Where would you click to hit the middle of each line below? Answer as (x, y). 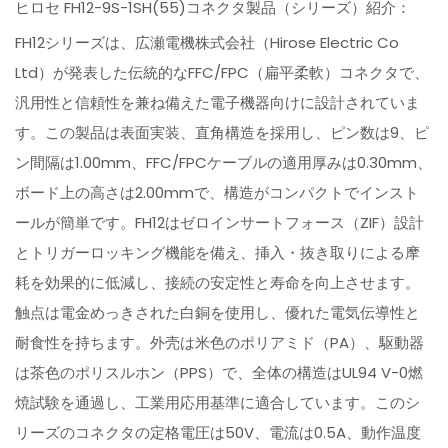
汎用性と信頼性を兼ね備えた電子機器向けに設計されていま (218, 103)
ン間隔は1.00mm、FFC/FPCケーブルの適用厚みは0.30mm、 (224, 163)
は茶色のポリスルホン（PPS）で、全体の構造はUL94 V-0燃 (219, 373)
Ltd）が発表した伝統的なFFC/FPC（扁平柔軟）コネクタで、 (222, 73)
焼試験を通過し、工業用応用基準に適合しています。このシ (218, 403)
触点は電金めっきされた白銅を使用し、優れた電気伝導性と (218, 313)
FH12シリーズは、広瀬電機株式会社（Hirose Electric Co (207, 43)
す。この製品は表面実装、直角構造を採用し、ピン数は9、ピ (222, 133)
